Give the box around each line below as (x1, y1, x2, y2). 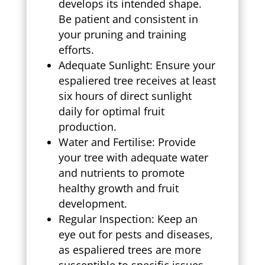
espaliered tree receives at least (58, 73, 216, 88)
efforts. (58, 42, 94, 57)
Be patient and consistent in (58, 11, 198, 26)
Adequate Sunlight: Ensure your (58, 57, 215, 72)
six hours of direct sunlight (58, 88, 192, 103)
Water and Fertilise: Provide (58, 134, 196, 149)
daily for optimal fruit (58, 104, 164, 118)
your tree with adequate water (58, 150, 208, 164)
